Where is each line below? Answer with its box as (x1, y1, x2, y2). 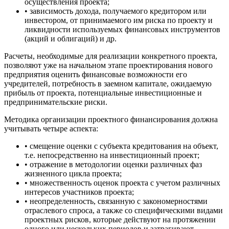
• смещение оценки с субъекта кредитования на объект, (25, 141, 218, 150)
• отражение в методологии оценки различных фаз (25, 159, 202, 169)
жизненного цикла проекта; (25, 169, 122, 178)
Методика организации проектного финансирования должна (4, 114, 218, 124)
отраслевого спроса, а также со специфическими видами (25, 205, 223, 215)
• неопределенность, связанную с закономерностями (25, 196, 208, 205)
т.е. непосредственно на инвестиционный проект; (25, 150, 199, 159)
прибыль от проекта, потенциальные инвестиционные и (4, 88, 202, 97)
